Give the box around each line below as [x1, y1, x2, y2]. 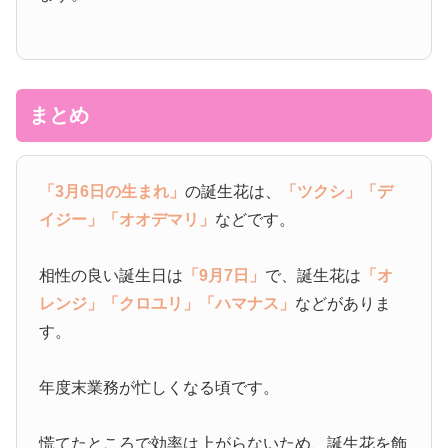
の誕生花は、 [185, 183, 282, 201]
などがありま [295, 295, 392, 313]
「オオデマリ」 [103, 211, 216, 229]
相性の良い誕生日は [39, 267, 184, 285]
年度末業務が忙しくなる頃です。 [39, 379, 280, 397]
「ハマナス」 [199, 295, 296, 313]
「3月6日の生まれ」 [39, 183, 186, 201]
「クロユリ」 [103, 295, 200, 313]
